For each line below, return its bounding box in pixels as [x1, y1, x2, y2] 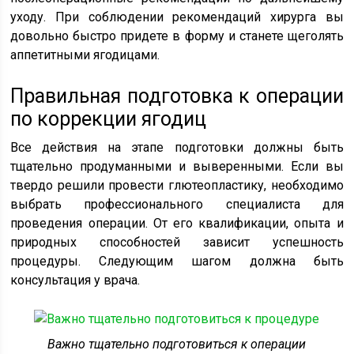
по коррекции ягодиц [10, 107, 207, 131]
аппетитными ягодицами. [10, 47, 160, 63]
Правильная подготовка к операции [10, 85, 344, 108]
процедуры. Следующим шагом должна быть [10, 254, 344, 269]
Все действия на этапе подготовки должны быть [10, 140, 344, 156]
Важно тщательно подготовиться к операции [47, 337, 307, 352]
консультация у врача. [10, 273, 141, 288]
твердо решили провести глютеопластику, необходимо [10, 178, 344, 194]
